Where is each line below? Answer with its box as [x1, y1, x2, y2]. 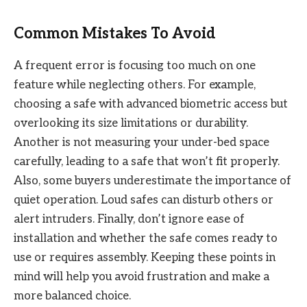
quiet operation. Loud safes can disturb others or [14, 193, 273, 207]
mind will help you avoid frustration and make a [14, 269, 269, 284]
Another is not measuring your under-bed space [14, 135, 269, 149]
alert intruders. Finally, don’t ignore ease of [14, 212, 245, 226]
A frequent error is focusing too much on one [14, 58, 256, 73]
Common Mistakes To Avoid [14, 25, 216, 43]
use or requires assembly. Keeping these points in [14, 250, 275, 265]
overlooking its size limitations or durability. [14, 116, 248, 130]
